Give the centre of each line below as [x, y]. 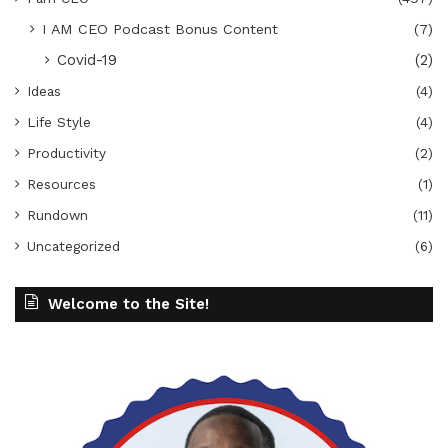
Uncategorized [73, 246]
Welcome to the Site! [128, 304]
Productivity [66, 153]
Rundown [57, 215]
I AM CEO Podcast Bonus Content [160, 29]
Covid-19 [87, 60]
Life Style [59, 122]
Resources [61, 184]
